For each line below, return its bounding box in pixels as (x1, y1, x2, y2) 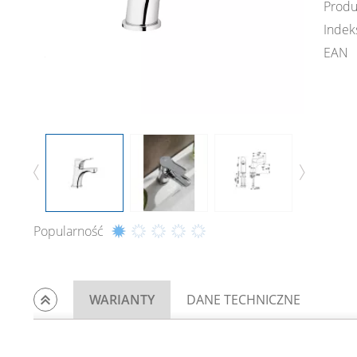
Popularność (33, 222, 104, 240)
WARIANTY (89, 290, 155, 308)
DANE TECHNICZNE (186, 290, 300, 308)
